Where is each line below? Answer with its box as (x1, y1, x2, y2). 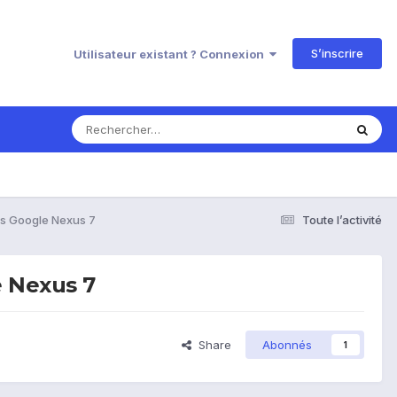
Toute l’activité (302, 212, 382, 227)
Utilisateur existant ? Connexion (74, 46, 269, 61)
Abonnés (262, 338, 312, 353)
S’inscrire (311, 45, 363, 60)
